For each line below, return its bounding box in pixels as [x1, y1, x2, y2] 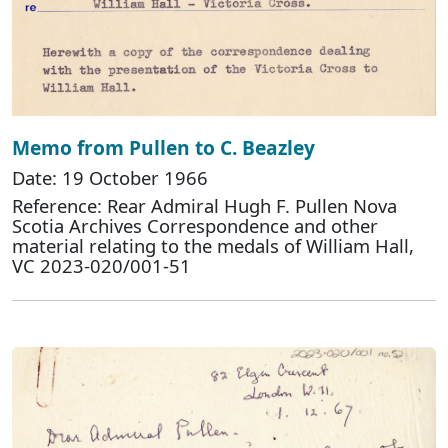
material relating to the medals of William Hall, [12, 233, 414, 259]
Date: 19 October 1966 [12, 165, 208, 191]
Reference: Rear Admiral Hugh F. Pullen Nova [12, 193, 397, 219]
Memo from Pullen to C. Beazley [12, 134, 315, 162]
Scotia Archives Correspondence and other [12, 213, 378, 239]
